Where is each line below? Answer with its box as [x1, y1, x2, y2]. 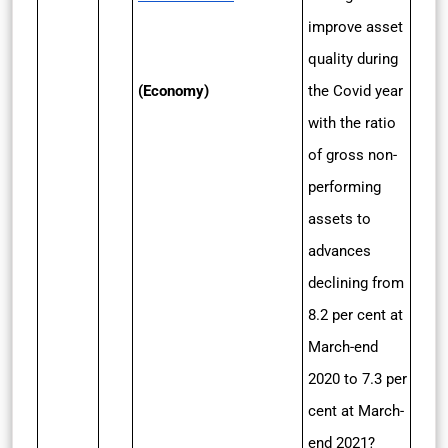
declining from [308, 274, 404, 292]
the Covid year [308, 82, 403, 100]
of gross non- [308, 146, 397, 164]
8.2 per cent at [308, 306, 403, 324]
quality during [308, 50, 398, 68]
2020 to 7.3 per [308, 370, 407, 388]
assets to [308, 210, 371, 228]
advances [308, 242, 371, 260]
